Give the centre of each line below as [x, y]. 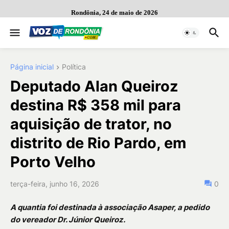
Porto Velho [53, 162]
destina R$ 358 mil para [96, 105]
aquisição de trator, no [91, 124]
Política [74, 67]
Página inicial [32, 67]
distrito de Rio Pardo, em [98, 143]
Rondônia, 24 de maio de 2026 [114, 13]
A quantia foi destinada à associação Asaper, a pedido [110, 208]
